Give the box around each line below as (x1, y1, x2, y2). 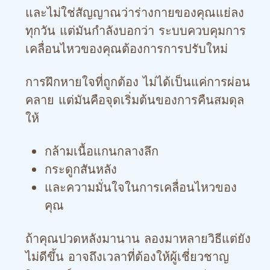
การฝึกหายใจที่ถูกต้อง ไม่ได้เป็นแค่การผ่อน (25, 73, 250, 91)
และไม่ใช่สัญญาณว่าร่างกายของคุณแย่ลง (25, 4, 244, 22)
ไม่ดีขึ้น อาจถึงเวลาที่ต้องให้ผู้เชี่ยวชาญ (25, 248, 229, 266)
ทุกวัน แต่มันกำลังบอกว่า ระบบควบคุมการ (25, 22, 246, 40)
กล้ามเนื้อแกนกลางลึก (45, 142, 159, 160)
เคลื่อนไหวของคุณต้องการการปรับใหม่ (25, 40, 228, 58)
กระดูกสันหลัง (45, 160, 117, 178)
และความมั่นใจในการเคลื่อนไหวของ (45, 178, 237, 196)
